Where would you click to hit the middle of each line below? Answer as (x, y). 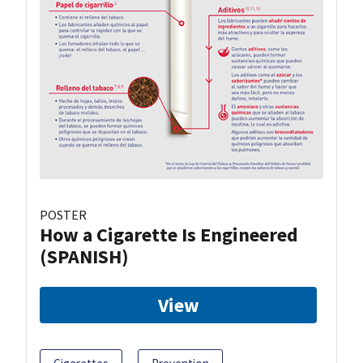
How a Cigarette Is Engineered (169, 235)
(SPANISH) (84, 257)
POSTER (63, 215)
